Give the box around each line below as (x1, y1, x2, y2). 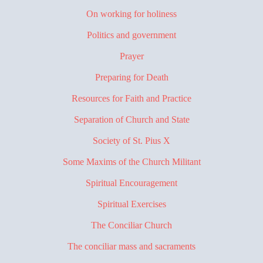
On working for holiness (86, 8, 177, 19)
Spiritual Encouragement (86, 177, 177, 188)
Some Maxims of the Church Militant (62, 156, 201, 167)
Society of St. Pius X (93, 135, 170, 146)
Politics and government (87, 29, 176, 40)
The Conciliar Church (91, 220, 172, 230)
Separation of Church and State (73, 114, 190, 124)
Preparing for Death (95, 72, 168, 82)
